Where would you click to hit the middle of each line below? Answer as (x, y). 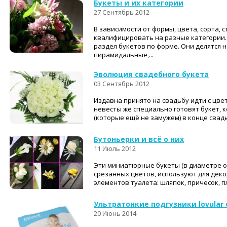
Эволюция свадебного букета (151, 74)
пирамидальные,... (124, 55)
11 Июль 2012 (115, 148)
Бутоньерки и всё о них (139, 139)
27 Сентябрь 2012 (122, 12)
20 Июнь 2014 (115, 213)
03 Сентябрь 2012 (122, 84)
